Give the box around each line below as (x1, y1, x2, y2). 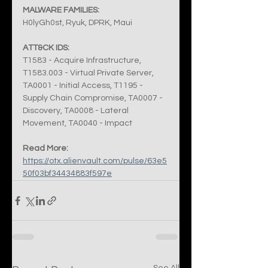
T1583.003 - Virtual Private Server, (23, 69, 156, 77)
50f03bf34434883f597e (23, 169, 112, 178)
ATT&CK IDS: (23, 44, 69, 52)
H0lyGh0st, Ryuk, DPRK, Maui (23, 19, 132, 27)
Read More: (23, 144, 68, 153)
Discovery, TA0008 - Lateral (23, 106, 130, 115)
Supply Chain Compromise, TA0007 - (23, 94, 165, 102)
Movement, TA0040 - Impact (23, 119, 132, 127)
